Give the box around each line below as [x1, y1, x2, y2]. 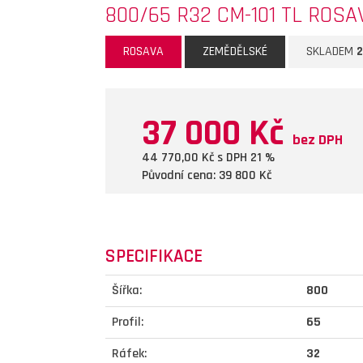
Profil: [112, 314, 143, 331]
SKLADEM [306, 43, 357, 60]
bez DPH [293, 130, 343, 149]
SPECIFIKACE [105, 245, 203, 268]
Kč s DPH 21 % [199, 149, 275, 166]
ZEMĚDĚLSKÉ [203, 43, 267, 60]
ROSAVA [123, 43, 164, 60]
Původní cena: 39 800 [142, 167, 256, 184]
